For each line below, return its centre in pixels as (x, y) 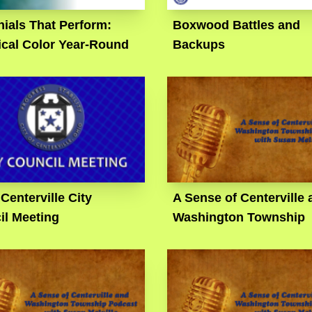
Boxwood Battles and (236, 25)
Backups (198, 44)
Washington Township (239, 217)
